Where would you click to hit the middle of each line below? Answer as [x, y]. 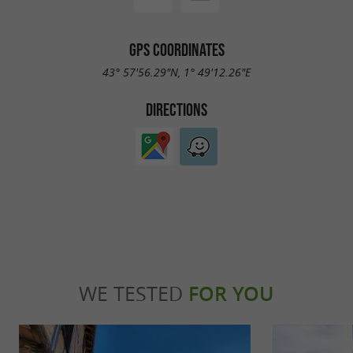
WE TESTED [134, 293]
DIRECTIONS [176, 110]
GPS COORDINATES [176, 49]
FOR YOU [231, 294]
